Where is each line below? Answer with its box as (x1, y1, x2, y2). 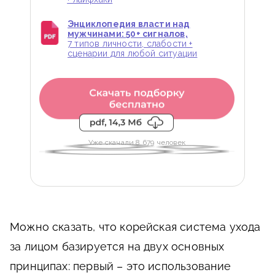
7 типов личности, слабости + (68, 38, 193, 48)
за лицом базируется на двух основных (10, 240, 225, 254)
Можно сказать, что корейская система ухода (10, 220, 261, 234)
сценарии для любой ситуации (68, 48, 198, 58)
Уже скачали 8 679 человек (88, 138, 185, 147)
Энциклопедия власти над (68, 18, 190, 29)
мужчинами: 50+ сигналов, (68, 28, 188, 39)
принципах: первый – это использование (10, 260, 231, 273)
